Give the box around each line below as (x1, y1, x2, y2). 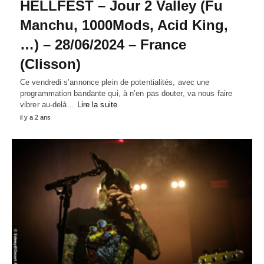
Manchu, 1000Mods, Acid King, (20, 17, 228, 34)
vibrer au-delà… (20, 100, 77, 110)
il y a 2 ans (20, 114, 51, 121)
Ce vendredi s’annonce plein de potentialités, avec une (20, 78, 210, 87)
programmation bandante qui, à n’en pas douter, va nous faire (20, 89, 233, 98)
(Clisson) (20, 56, 81, 72)
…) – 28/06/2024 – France (20, 37, 186, 53)
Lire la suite (77, 100, 117, 110)
